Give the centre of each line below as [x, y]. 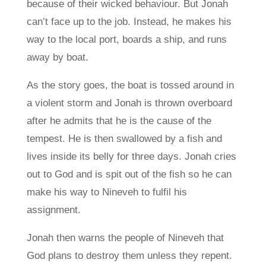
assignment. [53, 210]
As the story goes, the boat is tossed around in [130, 85]
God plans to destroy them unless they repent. [129, 256]
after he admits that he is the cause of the [119, 121]
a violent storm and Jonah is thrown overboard [129, 103]
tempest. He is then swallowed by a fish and [124, 139]
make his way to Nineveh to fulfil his [107, 192]
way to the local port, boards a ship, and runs [126, 39]
